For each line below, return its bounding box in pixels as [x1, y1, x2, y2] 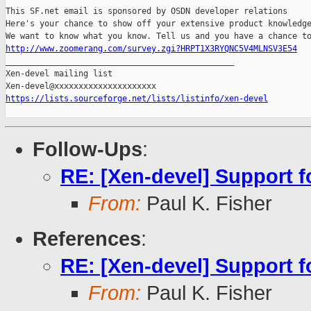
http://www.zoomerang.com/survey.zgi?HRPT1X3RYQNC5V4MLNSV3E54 [6, 44, 297, 54]
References [33, 228, 141, 251]
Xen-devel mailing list [6, 69, 112, 79]
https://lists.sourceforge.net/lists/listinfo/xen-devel [6, 94, 268, 104]
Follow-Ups [33, 138, 142, 161]
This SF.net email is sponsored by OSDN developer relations [6, 6, 287, 17]
